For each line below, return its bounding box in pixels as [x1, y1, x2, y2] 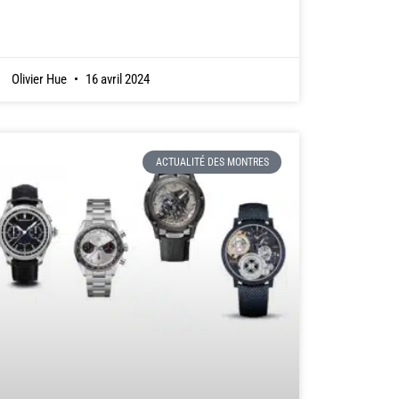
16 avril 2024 [82, 70, 150, 87]
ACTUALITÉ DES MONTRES [155, 156, 269, 169]
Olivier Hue [11, 70, 69, 87]
